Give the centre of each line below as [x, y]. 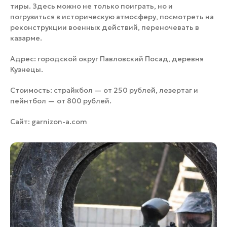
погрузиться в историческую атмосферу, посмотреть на [112, 17]
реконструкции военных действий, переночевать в [105, 28]
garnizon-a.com [59, 122]
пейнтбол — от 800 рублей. [61, 101]
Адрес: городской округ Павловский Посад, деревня [107, 59]
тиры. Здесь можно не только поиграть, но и [91, 6]
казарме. [26, 38]
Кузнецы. [27, 70]
